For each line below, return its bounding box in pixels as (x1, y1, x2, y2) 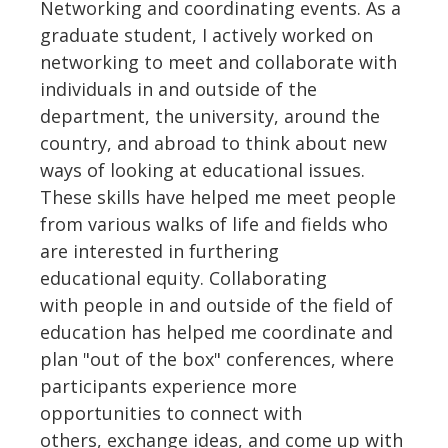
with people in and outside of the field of (40, 293, 393, 318)
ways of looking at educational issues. (40, 158, 365, 183)
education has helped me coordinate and (40, 320, 393, 345)
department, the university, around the (40, 104, 380, 129)
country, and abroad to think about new (40, 131, 387, 156)
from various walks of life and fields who (40, 212, 388, 237)
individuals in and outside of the (40, 77, 317, 102)
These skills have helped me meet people (40, 185, 396, 210)
